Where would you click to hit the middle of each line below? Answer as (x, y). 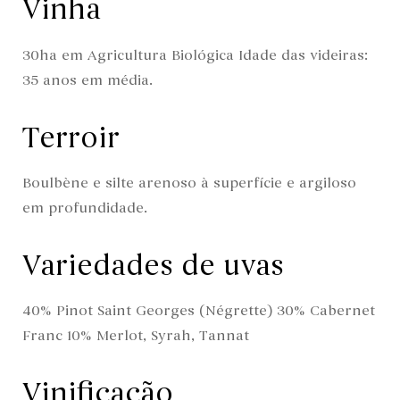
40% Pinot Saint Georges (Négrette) (150, 311)
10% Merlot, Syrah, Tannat (158, 336)
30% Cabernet (326, 311)
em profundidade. (85, 208)
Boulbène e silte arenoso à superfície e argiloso (189, 183)
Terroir (71, 137)
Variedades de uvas (153, 266)
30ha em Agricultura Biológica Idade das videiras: (195, 55)
